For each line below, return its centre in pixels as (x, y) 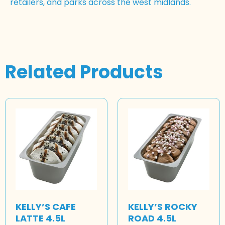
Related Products (84, 72)
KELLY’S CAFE (46, 206)
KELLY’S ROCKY (163, 206)
